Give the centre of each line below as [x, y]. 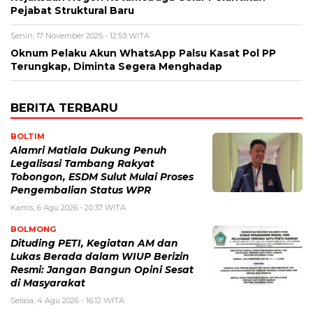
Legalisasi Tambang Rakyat [82, 164]
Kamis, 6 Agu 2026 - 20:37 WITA [68, 208]
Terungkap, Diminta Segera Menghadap [116, 67]
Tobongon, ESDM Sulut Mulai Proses [102, 177]
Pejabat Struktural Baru [72, 11]
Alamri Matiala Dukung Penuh [89, 151]
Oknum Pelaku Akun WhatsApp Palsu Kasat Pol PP [143, 53]
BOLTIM [28, 137]
